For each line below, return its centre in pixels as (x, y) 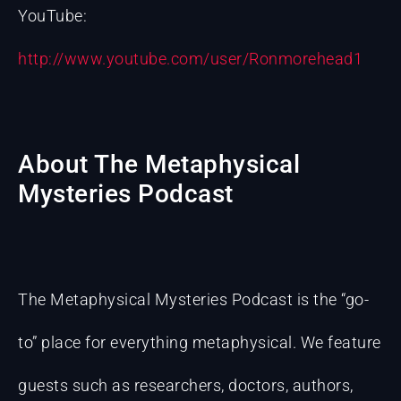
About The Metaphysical (159, 164)
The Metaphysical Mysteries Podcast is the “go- (193, 300)
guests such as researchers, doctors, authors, (186, 386)
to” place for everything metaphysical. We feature (200, 343)
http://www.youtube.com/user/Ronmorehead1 (190, 58)
